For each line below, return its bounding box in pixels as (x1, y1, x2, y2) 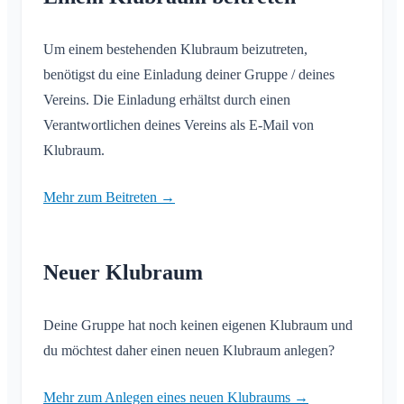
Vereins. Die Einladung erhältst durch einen (43, 92, 290, 108)
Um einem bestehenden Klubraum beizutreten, (43, 41, 308, 58)
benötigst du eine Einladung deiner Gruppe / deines (43, 67, 335, 83)
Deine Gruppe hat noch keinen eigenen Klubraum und (43, 317, 353, 334)
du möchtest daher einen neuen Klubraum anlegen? (43, 343, 335, 359)
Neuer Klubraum (43, 261, 203, 285)
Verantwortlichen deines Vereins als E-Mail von (43, 117, 314, 133)
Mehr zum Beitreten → (43, 189, 175, 206)
